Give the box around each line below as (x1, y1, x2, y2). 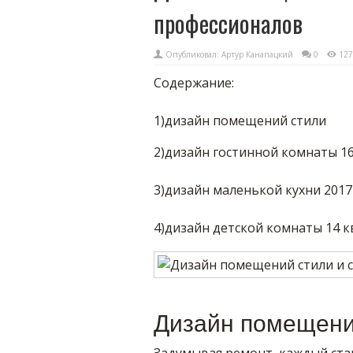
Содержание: (153, 74, 234, 91)
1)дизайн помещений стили (153, 112, 326, 129)
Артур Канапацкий (221, 49, 293, 60)
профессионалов (153, 6, 303, 41)
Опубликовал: (165, 49, 221, 60)
